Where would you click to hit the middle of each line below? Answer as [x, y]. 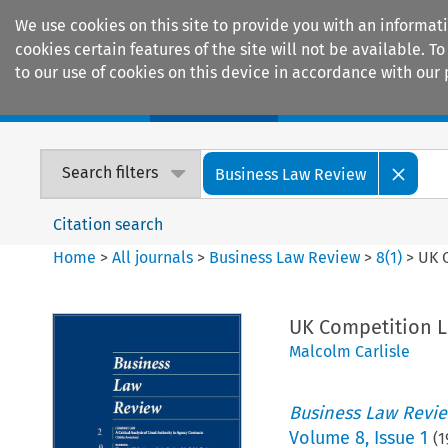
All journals [155, 257]
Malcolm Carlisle [349, 351]
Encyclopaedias [369, 101]
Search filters [110, 173]
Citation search [108, 224]
